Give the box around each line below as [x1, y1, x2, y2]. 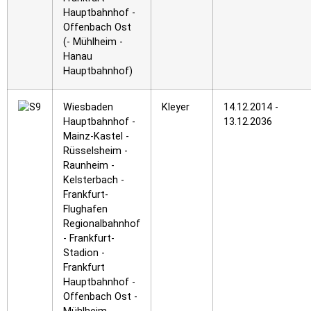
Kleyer [162, 101, 190, 113]
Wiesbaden [63, 101, 113, 113]
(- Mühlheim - [63, 36, 123, 48]
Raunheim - [63, 160, 115, 171]
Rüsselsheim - [63, 145, 128, 157]
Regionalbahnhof [63, 218, 140, 230]
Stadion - [63, 247, 105, 259]
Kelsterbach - [63, 174, 124, 186]
